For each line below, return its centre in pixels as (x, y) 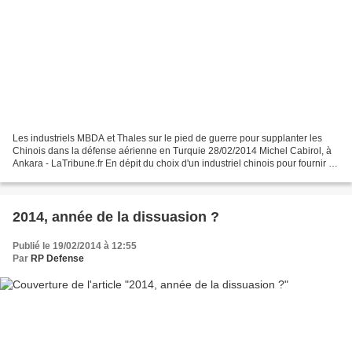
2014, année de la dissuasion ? (116, 217)
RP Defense (57, 259)
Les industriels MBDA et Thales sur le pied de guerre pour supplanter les (167, 139)
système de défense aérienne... (79, 176)
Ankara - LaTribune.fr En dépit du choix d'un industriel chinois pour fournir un (176, 164)
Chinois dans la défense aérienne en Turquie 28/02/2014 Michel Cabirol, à (172, 151)
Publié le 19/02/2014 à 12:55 (75, 246)
